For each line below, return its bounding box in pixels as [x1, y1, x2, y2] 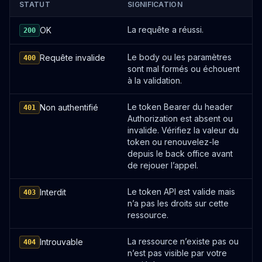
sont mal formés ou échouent [127, 64, 240, 74]
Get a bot [27, 144, 67, 156]
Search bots [27, 61, 80, 73]
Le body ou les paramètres [127, 52, 232, 62]
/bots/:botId [27, 157, 67, 166]
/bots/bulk [27, 240, 62, 249]
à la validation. [127, 75, 182, 85]
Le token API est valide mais [127, 187, 235, 196]
